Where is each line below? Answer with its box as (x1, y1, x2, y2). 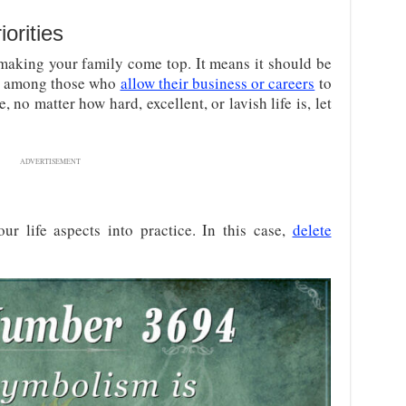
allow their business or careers (120, 72, 315, 93)
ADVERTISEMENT (20, 157, 81, 166)
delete (292, 219, 332, 240)
